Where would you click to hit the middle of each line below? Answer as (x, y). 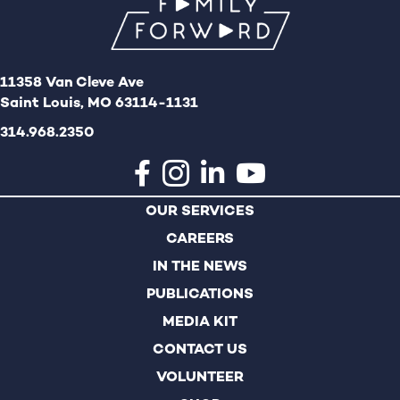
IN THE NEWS (200, 266)
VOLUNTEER (200, 377)
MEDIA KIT (200, 321)
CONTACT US (200, 349)
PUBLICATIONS (200, 294)
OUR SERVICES (200, 211)
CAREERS (200, 238)
